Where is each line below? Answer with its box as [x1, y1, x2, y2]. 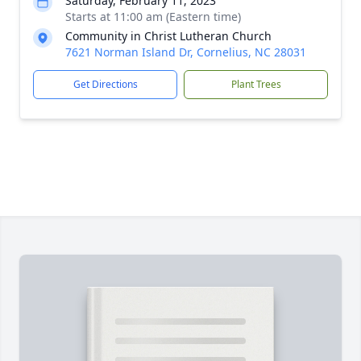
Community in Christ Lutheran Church [65, 28, 272, 44]
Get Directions [73, 77, 138, 91]
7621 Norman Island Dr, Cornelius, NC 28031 [65, 44, 306, 60]
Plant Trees [230, 77, 281, 91]
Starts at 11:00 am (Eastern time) [65, 9, 241, 24]
